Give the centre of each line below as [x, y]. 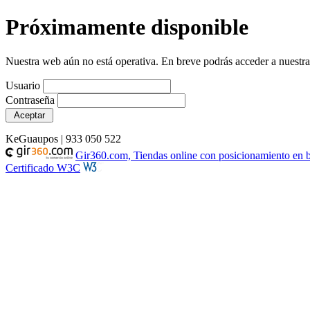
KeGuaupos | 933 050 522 [63, 138]
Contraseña [30, 100]
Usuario [23, 85]
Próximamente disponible [127, 27]
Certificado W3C [43, 167]
